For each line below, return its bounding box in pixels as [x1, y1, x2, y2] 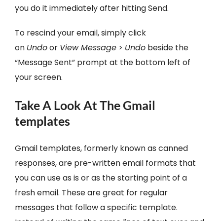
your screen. [14, 72, 63, 83]
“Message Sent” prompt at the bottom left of [14, 57, 190, 69]
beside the [145, 42, 188, 54]
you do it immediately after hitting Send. [14, 2, 169, 14]
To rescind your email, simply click [14, 27, 146, 39]
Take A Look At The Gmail [14, 98, 155, 113]
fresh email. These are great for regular [14, 187, 168, 199]
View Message [59, 42, 116, 54]
